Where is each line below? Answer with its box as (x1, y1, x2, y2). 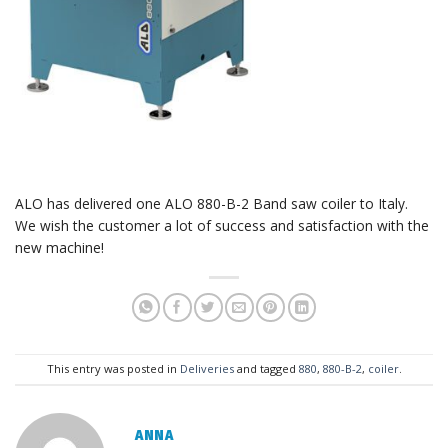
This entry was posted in (46, 361, 180, 377)
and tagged (233, 361, 299, 377)
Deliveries (179, 361, 234, 377)
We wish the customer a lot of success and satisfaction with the (15, 215, 429, 235)
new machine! (15, 237, 104, 257)
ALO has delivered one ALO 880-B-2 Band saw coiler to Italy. (15, 193, 408, 213)
